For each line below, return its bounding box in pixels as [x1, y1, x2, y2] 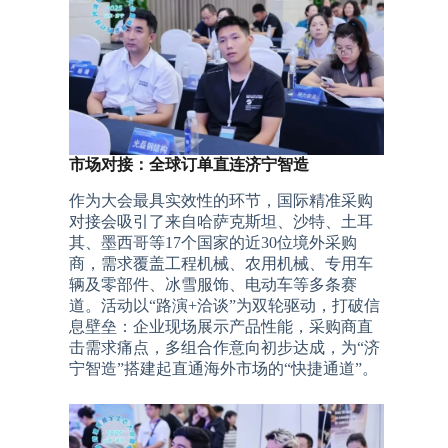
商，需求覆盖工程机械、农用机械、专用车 [69, 255, 374, 273]
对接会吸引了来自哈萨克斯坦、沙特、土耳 [69, 213, 374, 231]
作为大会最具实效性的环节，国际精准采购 [69, 192, 374, 210]
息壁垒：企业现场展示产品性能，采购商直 [69, 318, 374, 336]
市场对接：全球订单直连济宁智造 [69, 156, 310, 174]
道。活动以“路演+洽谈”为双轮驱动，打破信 [69, 297, 381, 315]
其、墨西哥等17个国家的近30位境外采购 [69, 234, 358, 252]
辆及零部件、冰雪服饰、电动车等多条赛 [69, 276, 358, 294]
